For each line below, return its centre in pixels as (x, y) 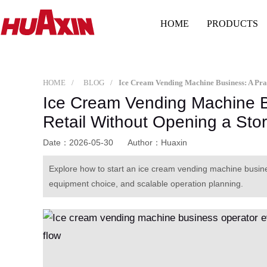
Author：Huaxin (157, 142)
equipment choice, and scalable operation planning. (146, 183)
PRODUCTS (233, 24)
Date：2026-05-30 (79, 142)
